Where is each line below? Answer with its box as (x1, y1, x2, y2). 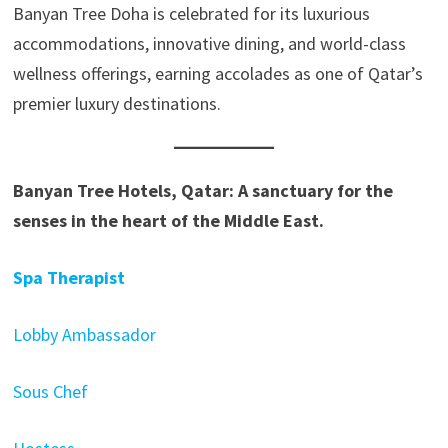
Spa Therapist (12, 265, 129, 289)
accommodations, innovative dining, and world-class (12, 31, 406, 55)
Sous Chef (12, 379, 88, 403)
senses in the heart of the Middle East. (12, 208, 324, 232)
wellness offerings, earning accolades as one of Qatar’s (12, 61, 423, 85)
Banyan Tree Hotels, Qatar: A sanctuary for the (12, 178, 393, 202)
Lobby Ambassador (12, 322, 156, 346)
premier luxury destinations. (12, 91, 221, 115)
